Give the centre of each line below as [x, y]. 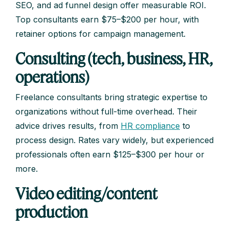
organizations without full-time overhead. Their [106, 112]
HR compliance [150, 126]
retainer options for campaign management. [100, 34]
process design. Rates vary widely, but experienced [114, 140]
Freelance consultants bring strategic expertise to [111, 97]
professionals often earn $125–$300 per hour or [110, 155]
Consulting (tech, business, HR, [114, 59]
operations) [52, 77]
